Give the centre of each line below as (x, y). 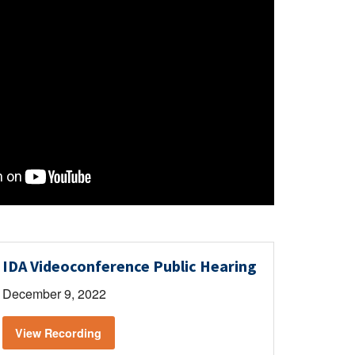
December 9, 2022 (54, 293)
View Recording (59, 333)
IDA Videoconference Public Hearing (129, 265)
